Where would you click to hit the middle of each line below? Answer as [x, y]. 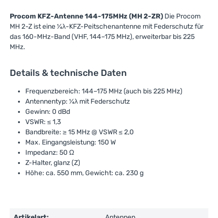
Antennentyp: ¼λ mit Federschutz [78, 101]
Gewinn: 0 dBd [48, 112]
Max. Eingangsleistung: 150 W [71, 142]
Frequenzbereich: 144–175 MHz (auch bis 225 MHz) [104, 91]
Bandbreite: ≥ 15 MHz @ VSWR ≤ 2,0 [80, 132]
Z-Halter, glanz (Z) [53, 163]
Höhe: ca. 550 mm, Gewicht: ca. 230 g [84, 173]
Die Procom [182, 16]
